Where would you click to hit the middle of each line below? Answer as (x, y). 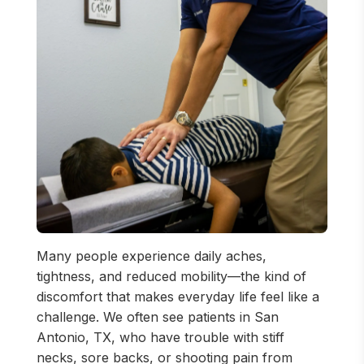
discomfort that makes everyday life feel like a (178, 297)
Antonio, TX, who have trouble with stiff (160, 337)
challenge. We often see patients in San (158, 317)
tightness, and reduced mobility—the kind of (171, 276)
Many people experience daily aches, (152, 256)
